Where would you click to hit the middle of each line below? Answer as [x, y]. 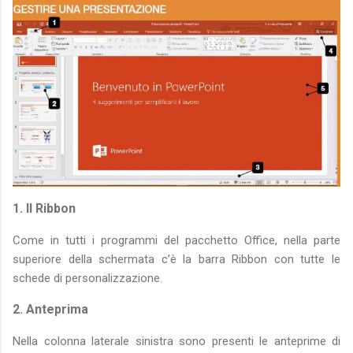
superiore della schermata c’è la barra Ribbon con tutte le [176, 259]
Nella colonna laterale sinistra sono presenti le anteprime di [176, 341]
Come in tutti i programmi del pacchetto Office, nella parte [176, 240]
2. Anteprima [50, 309]
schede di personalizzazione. [87, 278]
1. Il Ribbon [44, 208]
